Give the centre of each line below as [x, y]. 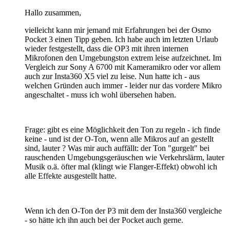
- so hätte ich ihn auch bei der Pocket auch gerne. [104, 220]
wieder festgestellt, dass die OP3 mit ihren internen [107, 48]
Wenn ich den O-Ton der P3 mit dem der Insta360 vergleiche [123, 210]
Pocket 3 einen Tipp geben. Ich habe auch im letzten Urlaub [121, 39]
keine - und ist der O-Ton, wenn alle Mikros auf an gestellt [119, 139]
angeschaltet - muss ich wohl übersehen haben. [100, 94]
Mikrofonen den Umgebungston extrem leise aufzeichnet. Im [123, 57]
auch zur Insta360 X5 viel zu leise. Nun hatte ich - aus [112, 76]
